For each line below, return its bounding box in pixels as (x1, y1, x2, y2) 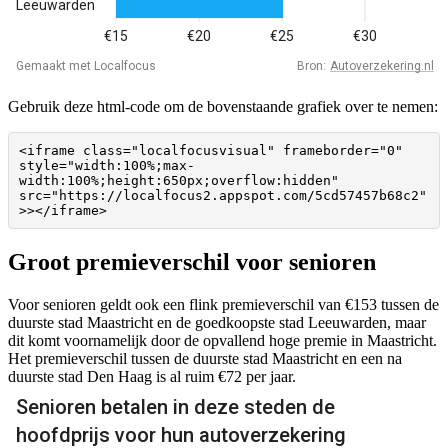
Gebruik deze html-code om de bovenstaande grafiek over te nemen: (8, 98, 438, 116)
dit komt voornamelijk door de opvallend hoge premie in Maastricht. (8, 331, 437, 349)
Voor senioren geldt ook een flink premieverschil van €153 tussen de (8, 295, 439, 313)
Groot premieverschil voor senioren (8, 248, 376, 275)
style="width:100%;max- (19, 158, 195, 174)
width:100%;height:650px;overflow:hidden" (19, 173, 339, 189)
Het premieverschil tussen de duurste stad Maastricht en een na (8, 349, 402, 367)
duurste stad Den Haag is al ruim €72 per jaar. (8, 367, 296, 385)
